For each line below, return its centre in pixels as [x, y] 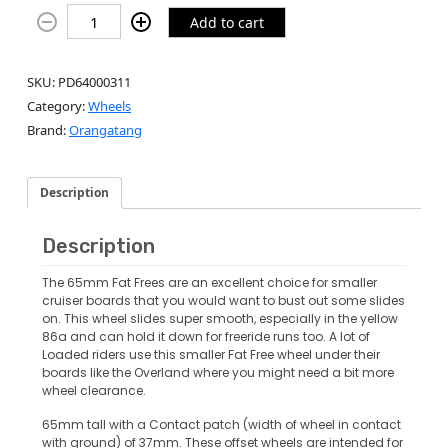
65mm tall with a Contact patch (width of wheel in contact [221, 424]
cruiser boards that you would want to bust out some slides [223, 300]
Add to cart [227, 23]
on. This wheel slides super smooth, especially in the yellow [220, 318]
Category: [57, 106]
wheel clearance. [94, 390]
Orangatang [105, 130]
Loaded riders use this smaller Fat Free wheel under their [211, 354]
